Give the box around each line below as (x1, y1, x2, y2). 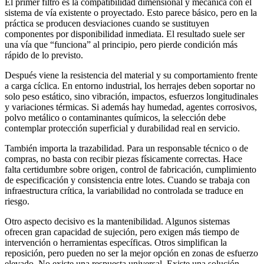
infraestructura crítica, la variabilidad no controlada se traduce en (5, 185, 243, 196)
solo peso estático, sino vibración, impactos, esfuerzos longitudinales (5, 91, 258, 101)
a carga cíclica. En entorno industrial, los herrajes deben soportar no (5, 80, 255, 91)
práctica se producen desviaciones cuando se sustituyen (5, 18, 209, 28)
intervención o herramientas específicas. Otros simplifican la (5, 237, 227, 247)
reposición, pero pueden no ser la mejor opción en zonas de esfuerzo (5, 247, 258, 258)
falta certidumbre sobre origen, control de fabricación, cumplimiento (5, 164, 256, 174)
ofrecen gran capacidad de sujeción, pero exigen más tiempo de (5, 226, 239, 237)
